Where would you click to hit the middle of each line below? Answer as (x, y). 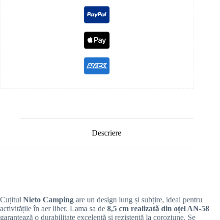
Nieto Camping (48, 200)
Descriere (107, 133)
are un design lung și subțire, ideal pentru (138, 200)
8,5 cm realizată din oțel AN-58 (158, 209)
